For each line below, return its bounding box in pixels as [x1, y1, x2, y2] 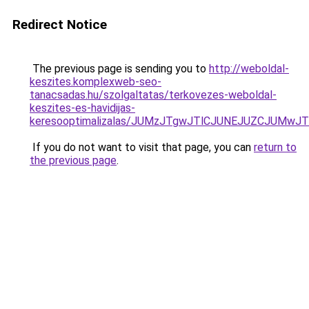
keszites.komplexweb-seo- [30, 75, 161, 88]
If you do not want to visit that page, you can [30, 141, 254, 154]
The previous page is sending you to [30, 62, 209, 75]
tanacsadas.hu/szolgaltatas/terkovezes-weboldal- [30, 88, 277, 101]
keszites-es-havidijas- [30, 101, 135, 114]
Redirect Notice [12, 17, 107, 32]
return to [254, 141, 297, 154]
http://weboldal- [209, 62, 289, 75]
